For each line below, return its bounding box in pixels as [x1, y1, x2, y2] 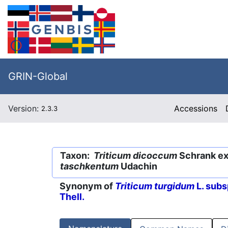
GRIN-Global [8, 70, 68, 82]
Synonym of [60, 181, 115, 192]
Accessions [174, 103, 218, 113]
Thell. [60, 191, 84, 203]
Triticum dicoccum [94, 150, 177, 161]
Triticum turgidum [115, 181, 194, 192]
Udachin [119, 161, 157, 172]
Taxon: [60, 150, 94, 161]
